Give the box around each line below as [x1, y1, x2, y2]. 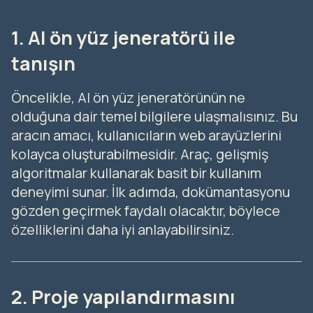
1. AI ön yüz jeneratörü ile [11, 24, 235, 50]
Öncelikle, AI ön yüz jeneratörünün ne [11, 87, 245, 107]
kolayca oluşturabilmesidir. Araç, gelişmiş [11, 144, 268, 163]
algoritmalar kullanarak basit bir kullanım [11, 163, 261, 182]
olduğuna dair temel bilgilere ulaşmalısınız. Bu [11, 106, 298, 126]
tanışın [11, 50, 75, 76]
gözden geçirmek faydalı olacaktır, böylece [11, 201, 280, 220]
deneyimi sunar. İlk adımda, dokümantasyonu [11, 182, 290, 201]
